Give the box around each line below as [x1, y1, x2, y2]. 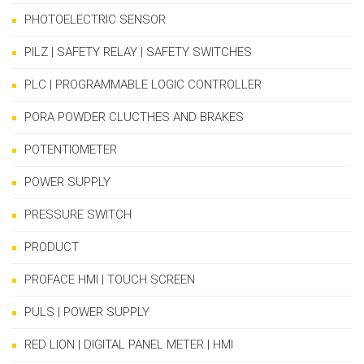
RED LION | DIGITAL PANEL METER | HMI [24, 337, 233, 353]
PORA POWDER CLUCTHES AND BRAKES [24, 110, 244, 125]
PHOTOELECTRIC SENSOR [24, 12, 166, 28]
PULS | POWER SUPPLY [24, 305, 149, 320]
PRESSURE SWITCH [24, 207, 132, 223]
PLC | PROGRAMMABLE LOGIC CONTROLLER [24, 77, 262, 93]
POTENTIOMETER [24, 142, 117, 158]
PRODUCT [24, 240, 79, 255]
